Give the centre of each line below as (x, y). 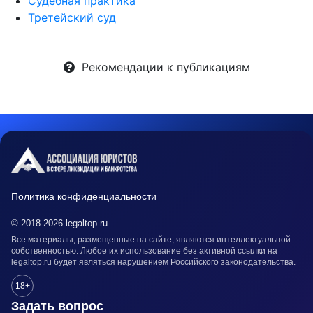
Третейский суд (72, 17)
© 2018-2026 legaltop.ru (59, 223)
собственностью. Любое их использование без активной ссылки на (144, 251)
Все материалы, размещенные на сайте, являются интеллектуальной (151, 240)
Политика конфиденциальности (84, 196)
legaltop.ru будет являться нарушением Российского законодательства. (153, 262)
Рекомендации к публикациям (162, 67)
